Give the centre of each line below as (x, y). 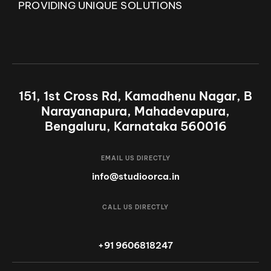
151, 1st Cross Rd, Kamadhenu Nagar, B (135, 96)
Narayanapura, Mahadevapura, (135, 111)
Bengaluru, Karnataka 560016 (135, 126)
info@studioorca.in (135, 177)
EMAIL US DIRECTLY (135, 158)
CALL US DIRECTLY (135, 207)
